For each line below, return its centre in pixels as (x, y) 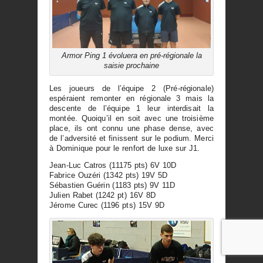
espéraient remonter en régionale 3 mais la (131, 98)
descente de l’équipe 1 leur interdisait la (131, 108)
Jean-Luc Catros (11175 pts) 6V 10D (113, 166)
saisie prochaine (131, 65)
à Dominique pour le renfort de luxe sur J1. (125, 148)
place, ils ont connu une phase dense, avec (131, 128)
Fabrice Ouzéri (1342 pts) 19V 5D (109, 176)
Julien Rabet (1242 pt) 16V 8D (102, 195)
